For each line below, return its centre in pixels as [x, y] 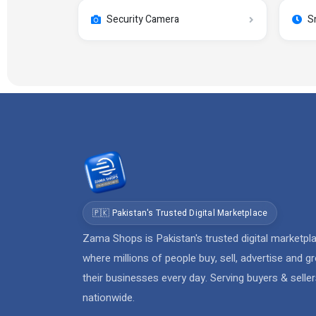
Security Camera [143, 19]
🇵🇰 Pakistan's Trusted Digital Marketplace [180, 213]
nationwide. [109, 298]
